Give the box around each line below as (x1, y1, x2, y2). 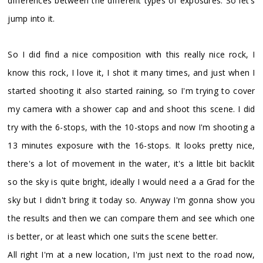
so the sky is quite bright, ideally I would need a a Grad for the (8, 176, 255, 187)
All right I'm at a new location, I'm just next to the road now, (8, 248, 255, 260)
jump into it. (8, 12, 55, 24)
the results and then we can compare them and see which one (8, 212, 255, 224)
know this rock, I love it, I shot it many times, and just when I (8, 66, 255, 78)
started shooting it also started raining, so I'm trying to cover (8, 85, 255, 96)
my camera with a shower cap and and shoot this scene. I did (8, 103, 255, 114)
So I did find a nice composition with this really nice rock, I (8, 48, 255, 60)
